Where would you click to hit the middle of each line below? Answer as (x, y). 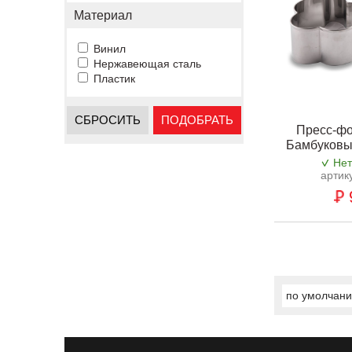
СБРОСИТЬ (108, 120)
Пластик (114, 79)
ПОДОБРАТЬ (197, 120)
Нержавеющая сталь (147, 64)
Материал (103, 15)
